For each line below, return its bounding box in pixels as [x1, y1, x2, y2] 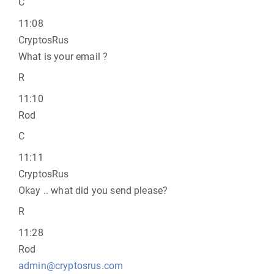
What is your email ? [18, 51, 108, 62]
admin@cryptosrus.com [18, 260, 124, 272]
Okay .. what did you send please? [18, 185, 168, 196]
